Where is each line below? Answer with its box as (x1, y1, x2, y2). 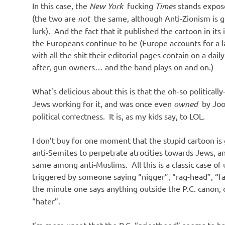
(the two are (32, 13, 78, 23)
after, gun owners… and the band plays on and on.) (32, 61, 213, 72)
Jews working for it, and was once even (32, 98, 174, 108)
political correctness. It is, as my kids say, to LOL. (32, 110, 205, 121)
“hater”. (32, 195, 60, 206)
